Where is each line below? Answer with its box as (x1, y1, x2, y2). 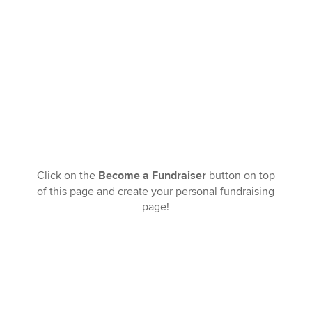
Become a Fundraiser (97, 169, 206, 183)
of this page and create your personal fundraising (37, 185, 275, 198)
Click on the (36, 169, 98, 182)
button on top (205, 169, 275, 182)
